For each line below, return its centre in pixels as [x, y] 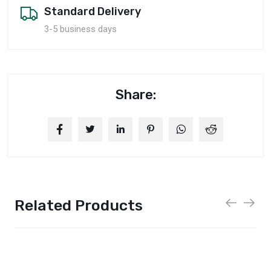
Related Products [79, 205]
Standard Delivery [93, 11]
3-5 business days [80, 29]
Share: [135, 94]
